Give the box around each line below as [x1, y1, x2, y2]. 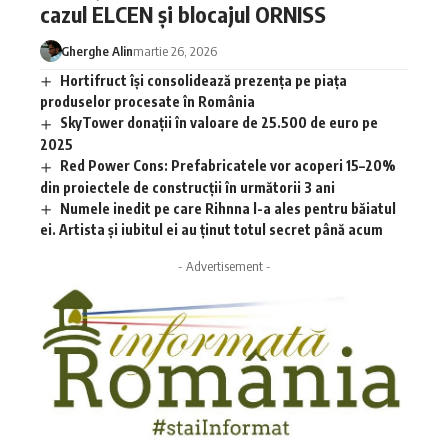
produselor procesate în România [40, 93, 255, 111]
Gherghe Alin [60, 42, 133, 59]
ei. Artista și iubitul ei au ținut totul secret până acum [40, 221, 383, 239]
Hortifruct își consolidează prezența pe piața [59, 71, 347, 89]
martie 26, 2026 [132, 42, 217, 59]
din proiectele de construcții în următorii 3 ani [40, 178, 335, 196]
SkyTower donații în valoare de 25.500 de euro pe [59, 114, 378, 132]
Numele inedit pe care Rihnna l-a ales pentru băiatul [59, 199, 396, 217]
